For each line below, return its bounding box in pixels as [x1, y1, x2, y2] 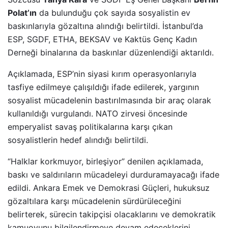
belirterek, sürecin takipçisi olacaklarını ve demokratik [8, 209, 216, 220]
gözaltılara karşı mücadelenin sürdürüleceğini [8, 196, 181, 207]
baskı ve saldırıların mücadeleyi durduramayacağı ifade [8, 169, 219, 180]
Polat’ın [8, 8, 37, 18]
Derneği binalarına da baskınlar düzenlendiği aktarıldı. [8, 47, 214, 58]
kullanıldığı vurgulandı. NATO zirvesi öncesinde [8, 108, 187, 119]
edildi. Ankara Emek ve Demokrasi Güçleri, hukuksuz [8, 183, 210, 193]
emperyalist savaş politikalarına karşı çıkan [8, 122, 173, 132]
